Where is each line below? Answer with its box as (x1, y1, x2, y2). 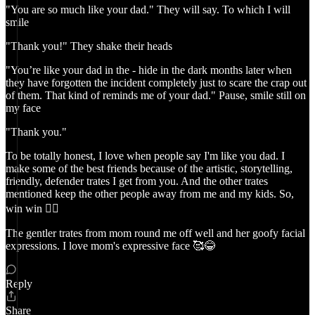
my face (6, 102, 41, 114)
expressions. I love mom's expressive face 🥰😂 (6, 240, 215, 252)
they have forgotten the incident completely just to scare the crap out (6, 77, 307, 89)
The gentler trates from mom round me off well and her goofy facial (6, 227, 305, 239)
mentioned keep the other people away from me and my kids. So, (6, 188, 294, 200)
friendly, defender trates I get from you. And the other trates (6, 175, 268, 187)
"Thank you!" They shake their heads (6, 40, 172, 52)
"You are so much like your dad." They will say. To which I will (6, 4, 290, 15)
